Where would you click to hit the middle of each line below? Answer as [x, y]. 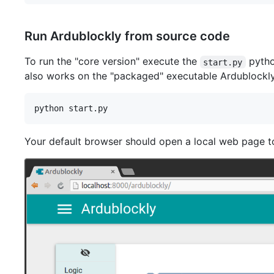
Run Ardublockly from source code [127, 36]
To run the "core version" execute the [112, 61]
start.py [223, 62]
